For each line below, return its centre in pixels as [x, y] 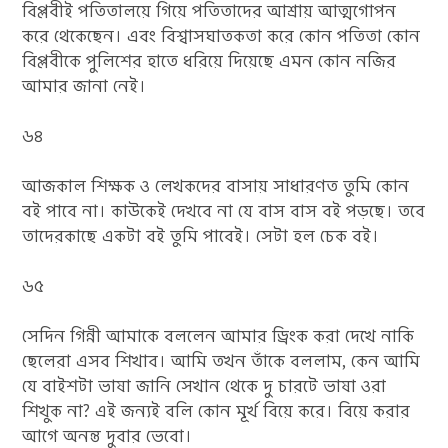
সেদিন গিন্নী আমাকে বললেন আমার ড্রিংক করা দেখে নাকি [218, 336]
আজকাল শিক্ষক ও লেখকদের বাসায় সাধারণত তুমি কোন [216, 186]
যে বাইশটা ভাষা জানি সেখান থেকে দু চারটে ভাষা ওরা [204, 386]
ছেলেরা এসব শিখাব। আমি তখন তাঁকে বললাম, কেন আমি [221, 361]
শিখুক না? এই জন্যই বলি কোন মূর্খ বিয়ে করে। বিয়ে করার [216, 411]
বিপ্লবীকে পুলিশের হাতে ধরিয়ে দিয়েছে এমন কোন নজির [209, 61]
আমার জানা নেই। [84, 86]
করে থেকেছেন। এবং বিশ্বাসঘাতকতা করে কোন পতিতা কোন [221, 36]
